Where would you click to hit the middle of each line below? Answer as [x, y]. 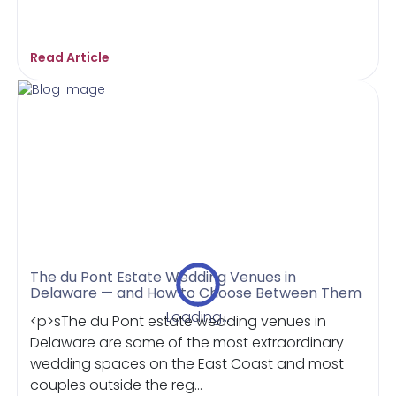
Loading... [198, 316]
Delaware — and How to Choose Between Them [196, 293]
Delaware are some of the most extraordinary [187, 342]
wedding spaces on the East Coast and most [187, 363]
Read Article [70, 57]
